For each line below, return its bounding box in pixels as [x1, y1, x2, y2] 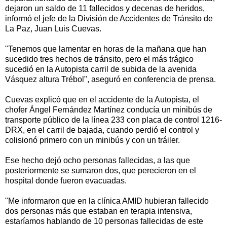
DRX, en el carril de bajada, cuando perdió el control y [5, 126, 199, 135]
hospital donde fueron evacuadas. [5, 176, 127, 185]
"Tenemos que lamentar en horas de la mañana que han [5, 45, 206, 54]
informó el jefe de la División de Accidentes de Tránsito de [5, 14, 213, 23]
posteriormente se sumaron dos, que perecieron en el [5, 166, 196, 175]
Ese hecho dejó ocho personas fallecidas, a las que [5, 156, 190, 165]
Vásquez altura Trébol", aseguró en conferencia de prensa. [5, 75, 216, 84]
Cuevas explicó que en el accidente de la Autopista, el [5, 95, 199, 104]
